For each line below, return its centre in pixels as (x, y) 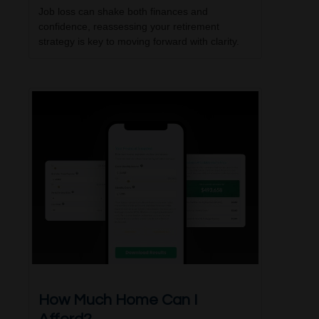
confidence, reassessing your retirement (129, 26)
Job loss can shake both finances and (123, 11)
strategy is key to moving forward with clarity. (139, 41)
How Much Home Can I (118, 300)
